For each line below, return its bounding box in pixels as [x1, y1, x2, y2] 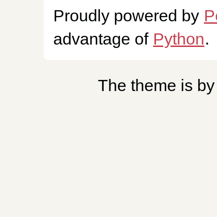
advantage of [53, 30, 153, 48]
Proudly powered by [53, 6, 203, 25]
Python [153, 30, 204, 48]
